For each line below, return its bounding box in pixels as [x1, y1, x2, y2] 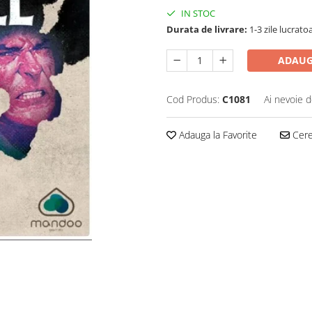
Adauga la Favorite [176, 128, 257, 141]
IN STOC [179, 7, 215, 19]
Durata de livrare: [166, 23, 247, 36]
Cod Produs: [166, 93, 219, 106]
